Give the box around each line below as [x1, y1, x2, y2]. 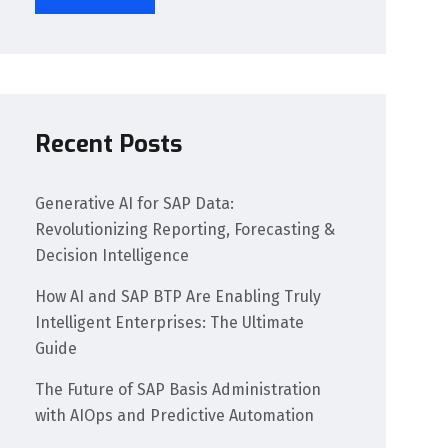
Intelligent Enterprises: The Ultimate [35, 313, 305, 333]
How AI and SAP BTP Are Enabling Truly [35, 287, 322, 307]
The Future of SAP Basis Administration [35, 380, 322, 400]
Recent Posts [35, 128, 183, 161]
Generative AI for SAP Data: [35, 194, 235, 214]
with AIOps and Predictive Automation [35, 406, 315, 426]
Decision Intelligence [35, 246, 190, 266]
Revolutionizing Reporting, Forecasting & [35, 220, 336, 240]
